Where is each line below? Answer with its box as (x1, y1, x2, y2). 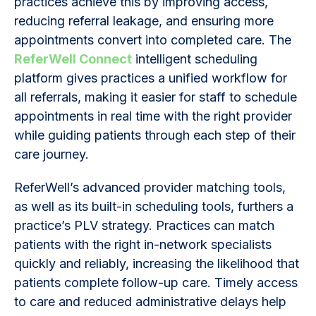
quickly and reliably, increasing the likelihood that (14, 255, 299, 271)
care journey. (14, 146, 92, 162)
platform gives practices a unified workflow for (14, 70, 287, 85)
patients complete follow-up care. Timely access (14, 274, 298, 290)
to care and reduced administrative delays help (14, 293, 286, 309)
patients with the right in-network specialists (14, 236, 272, 252)
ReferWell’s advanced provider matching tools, (14, 179, 286, 195)
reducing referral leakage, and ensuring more (14, 13, 274, 28)
